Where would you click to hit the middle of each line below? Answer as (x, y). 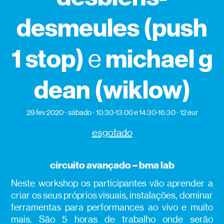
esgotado (112, 133)
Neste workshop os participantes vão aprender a (112, 183)
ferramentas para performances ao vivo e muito (112, 207)
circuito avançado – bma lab (112, 165)
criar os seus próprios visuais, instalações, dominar (112, 195)
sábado (79, 112)
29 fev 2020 (45, 112)
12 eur (189, 112)
